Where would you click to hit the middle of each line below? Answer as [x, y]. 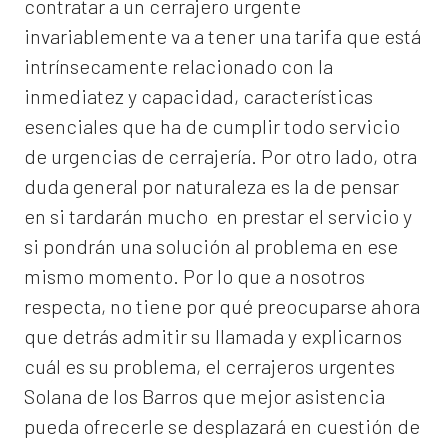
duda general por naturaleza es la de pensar [211, 186]
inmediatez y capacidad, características [198, 96]
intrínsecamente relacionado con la [178, 66]
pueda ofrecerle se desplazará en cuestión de [222, 426]
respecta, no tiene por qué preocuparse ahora [222, 306]
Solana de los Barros [111, 396]
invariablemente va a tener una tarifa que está [222, 36]
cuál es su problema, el [124, 366]
